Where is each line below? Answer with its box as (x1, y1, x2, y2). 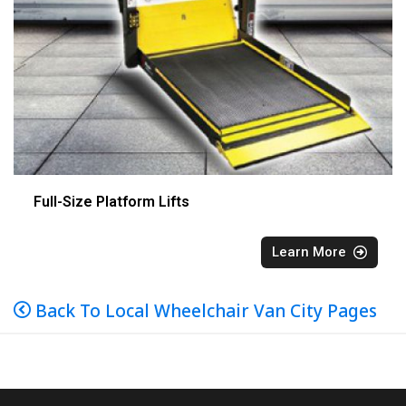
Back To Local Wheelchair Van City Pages (31, 298, 377, 323)
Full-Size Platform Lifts (34, 192, 189, 210)
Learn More (272, 243, 346, 260)
